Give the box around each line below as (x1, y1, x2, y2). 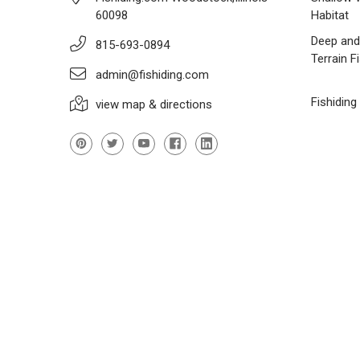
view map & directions (96, 96, 212, 112)
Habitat (311, 7, 349, 22)
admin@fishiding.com (96, 67, 209, 82)
